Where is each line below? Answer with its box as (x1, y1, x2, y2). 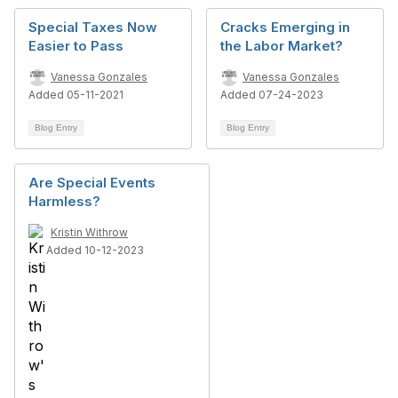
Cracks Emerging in (220, 19, 350, 36)
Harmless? (28, 193, 100, 210)
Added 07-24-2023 (220, 88, 323, 101)
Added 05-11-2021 (28, 88, 123, 101)
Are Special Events (28, 174, 155, 191)
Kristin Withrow (51, 226, 128, 239)
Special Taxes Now (28, 19, 157, 36)
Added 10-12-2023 (46, 243, 144, 257)
